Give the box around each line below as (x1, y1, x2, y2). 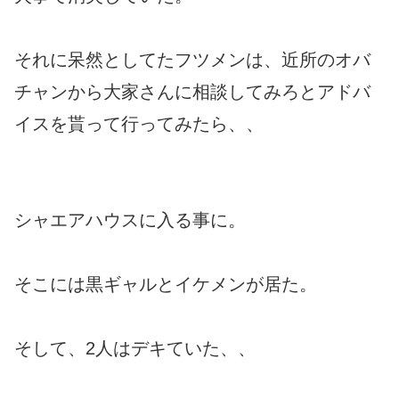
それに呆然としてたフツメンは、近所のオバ (14, 50, 370, 70)
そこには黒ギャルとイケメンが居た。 (14, 274, 317, 295)
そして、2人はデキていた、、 (14, 338, 256, 359)
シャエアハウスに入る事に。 (14, 210, 246, 231)
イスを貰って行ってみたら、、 (14, 114, 264, 134)
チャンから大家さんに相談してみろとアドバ (14, 82, 370, 102)
